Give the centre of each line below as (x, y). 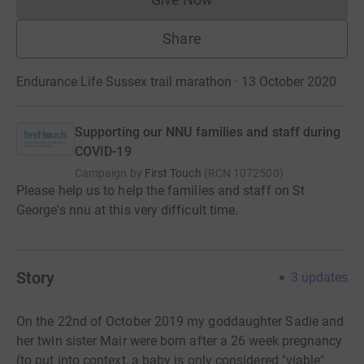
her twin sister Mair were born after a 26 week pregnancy (180, 341)
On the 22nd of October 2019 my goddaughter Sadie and (180, 321)
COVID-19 (103, 152)
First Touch (173, 173)
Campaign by (108, 173)
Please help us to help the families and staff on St (161, 191)
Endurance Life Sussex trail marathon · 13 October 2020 (176, 82)
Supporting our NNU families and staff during (208, 132)
